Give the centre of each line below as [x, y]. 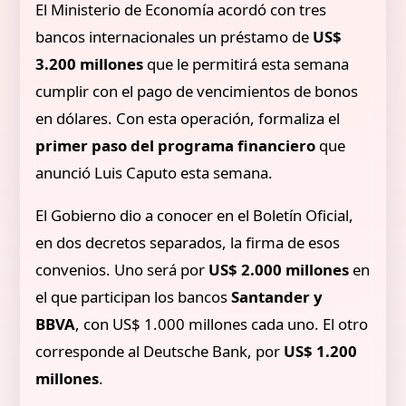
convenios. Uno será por [122, 269]
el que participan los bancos [132, 296]
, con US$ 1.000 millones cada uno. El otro [222, 324]
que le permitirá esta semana [246, 63]
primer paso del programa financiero [176, 145]
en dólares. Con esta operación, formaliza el [188, 118]
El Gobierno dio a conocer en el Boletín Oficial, [195, 215]
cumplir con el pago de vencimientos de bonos [197, 91]
